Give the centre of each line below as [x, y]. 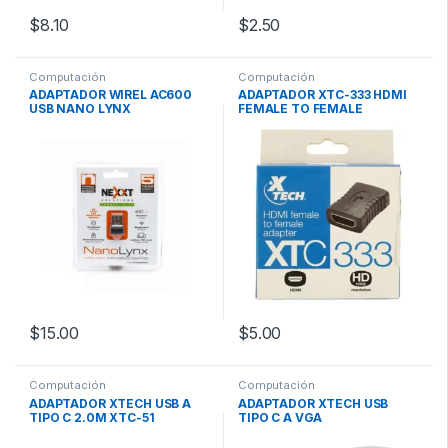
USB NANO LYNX [80, 109]
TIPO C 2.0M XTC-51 [92, 418]
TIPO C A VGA [280, 418]
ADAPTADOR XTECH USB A [110, 404]
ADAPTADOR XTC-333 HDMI [322, 95]
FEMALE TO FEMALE [300, 109]
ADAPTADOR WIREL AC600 [111, 95]
